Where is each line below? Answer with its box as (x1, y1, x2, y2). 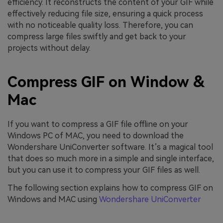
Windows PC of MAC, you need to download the (7, 130, 184, 140)
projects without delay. (7, 43, 91, 53)
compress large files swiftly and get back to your (7, 32, 186, 42)
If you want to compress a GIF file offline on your (7, 119, 188, 129)
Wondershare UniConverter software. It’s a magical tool (7, 142, 213, 152)
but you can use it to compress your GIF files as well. (7, 165, 200, 175)
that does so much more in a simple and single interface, (7, 153, 214, 163)
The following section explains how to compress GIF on (7, 183, 213, 193)
